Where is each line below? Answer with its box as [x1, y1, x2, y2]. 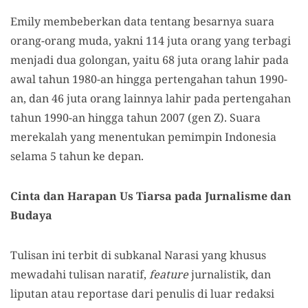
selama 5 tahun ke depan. [10, 148, 144, 164]
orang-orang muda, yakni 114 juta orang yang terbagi [10, 33, 291, 48]
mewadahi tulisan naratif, [10, 267, 149, 282]
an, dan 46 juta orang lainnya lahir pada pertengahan [10, 91, 291, 106]
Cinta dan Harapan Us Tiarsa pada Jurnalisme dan [10, 188, 291, 203]
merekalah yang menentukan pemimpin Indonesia [10, 129, 276, 144]
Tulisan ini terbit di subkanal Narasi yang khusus [10, 247, 266, 263]
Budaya [10, 208, 52, 223]
